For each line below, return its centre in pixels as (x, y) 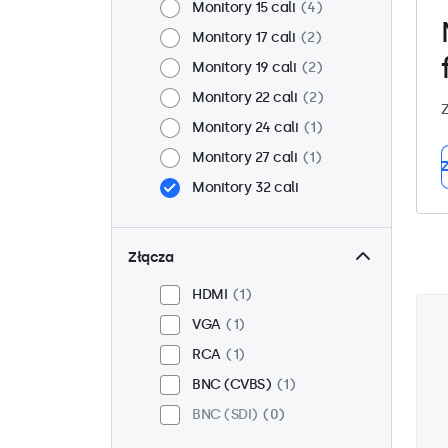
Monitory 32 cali (245, 187)
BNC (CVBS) (231, 384)
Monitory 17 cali (243, 37)
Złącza (150, 257)
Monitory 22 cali (244, 97)
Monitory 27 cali (244, 157)
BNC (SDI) (225, 414)
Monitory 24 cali (245, 127)
